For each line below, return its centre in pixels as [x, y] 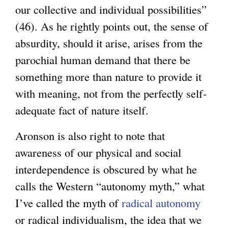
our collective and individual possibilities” [111, 9]
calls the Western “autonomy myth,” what [110, 186]
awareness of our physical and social [98, 152]
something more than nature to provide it [108, 77]
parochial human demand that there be [103, 60]
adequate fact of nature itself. [82, 110]
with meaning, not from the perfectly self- [111, 93]
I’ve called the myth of [68, 203]
